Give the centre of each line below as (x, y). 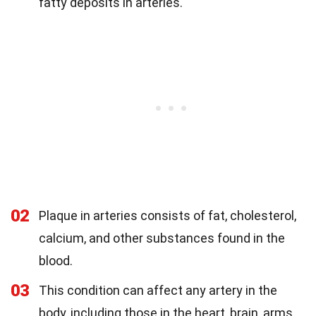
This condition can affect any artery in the (158, 291)
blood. (56, 261)
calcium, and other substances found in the (162, 238)
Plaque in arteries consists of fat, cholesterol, (168, 216)
